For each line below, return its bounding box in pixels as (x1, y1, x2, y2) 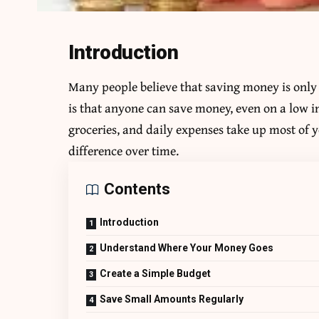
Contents (104, 179, 171, 198)
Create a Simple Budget (100, 267, 211, 279)
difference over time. (68, 140, 179, 160)
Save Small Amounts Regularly (100, 293, 244, 305)
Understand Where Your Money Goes (100, 241, 274, 253)
